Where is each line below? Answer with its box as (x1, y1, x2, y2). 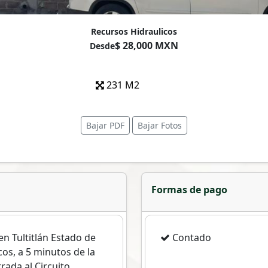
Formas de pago (151, 183, 227, 197)
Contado (170, 231, 211, 245)
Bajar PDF (86, 120, 124, 132)
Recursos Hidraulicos (91, 26, 177, 38)
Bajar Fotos (138, 120, 182, 132)
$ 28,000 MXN (115, 39, 178, 53)
